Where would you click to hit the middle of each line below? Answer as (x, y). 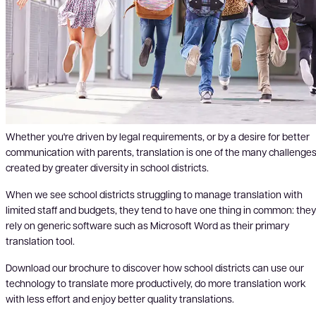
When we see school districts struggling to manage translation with (154, 194)
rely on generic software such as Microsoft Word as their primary (147, 225)
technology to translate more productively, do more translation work (156, 283)
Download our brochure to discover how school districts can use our (155, 267)
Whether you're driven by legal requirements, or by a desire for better (158, 136)
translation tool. (40, 241)
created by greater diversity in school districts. (107, 167)
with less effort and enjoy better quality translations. (120, 298)
